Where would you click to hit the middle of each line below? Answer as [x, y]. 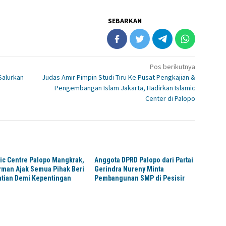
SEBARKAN [125, 21]
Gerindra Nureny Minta [129, 169]
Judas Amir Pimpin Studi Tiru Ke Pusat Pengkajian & [119, 77]
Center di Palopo [171, 99]
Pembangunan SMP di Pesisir [140, 178]
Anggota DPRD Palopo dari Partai [144, 160]
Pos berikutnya [173, 67]
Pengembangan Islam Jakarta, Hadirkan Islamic [125, 88]
